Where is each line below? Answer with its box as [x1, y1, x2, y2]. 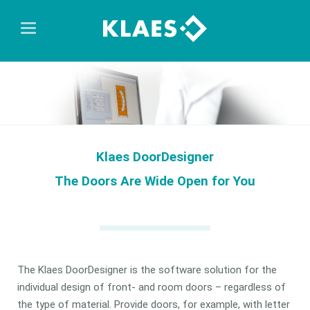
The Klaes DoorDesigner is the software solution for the [17, 263, 277, 276]
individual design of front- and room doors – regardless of [17, 280, 286, 293]
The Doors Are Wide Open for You [55, 173, 255, 189]
